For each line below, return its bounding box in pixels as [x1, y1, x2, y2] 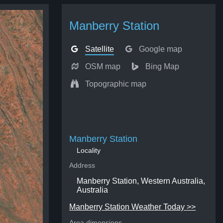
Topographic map [85, 80, 146, 88]
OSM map [85, 62, 120, 71]
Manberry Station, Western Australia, [77, 177, 206, 185]
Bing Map [145, 62, 179, 71]
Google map [138, 45, 182, 53]
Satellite [85, 45, 114, 53]
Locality [77, 146, 101, 154]
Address [69, 161, 96, 169]
